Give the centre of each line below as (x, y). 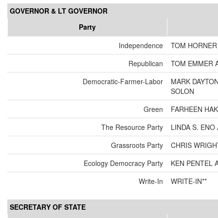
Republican (146, 64)
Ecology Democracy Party (123, 163)
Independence (141, 45)
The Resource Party (132, 127)
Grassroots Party (137, 145)
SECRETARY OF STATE (48, 207)
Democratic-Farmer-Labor (123, 82)
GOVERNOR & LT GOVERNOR (59, 11)
